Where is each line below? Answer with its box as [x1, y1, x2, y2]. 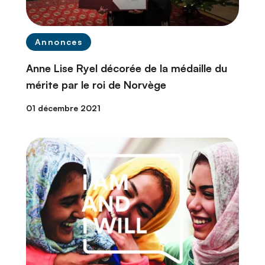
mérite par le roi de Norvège [26, 78, 166, 92]
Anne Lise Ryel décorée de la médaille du [26, 62, 227, 75]
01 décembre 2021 [26, 103, 101, 114]
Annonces [35, 37, 83, 47]
